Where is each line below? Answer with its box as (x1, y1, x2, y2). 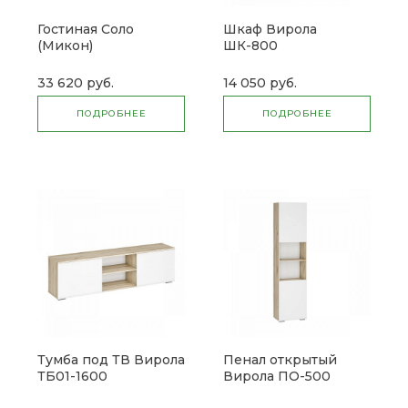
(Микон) (37, 37, 93, 55)
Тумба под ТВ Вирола (37, 352, 185, 369)
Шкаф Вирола (223, 21, 317, 38)
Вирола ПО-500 (223, 368, 331, 385)
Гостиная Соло (37, 21, 134, 38)
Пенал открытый (223, 352, 337, 369)
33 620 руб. (37, 75, 114, 92)
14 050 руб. (223, 75, 297, 92)
